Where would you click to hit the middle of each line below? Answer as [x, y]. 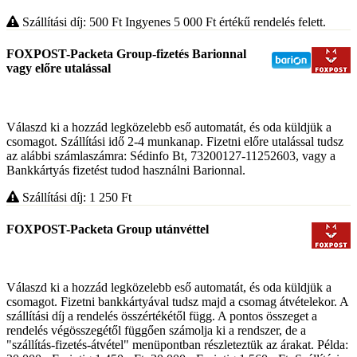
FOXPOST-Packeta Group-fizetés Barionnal [126, 54]
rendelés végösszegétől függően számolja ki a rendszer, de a [156, 331]
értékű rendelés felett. [271, 22]
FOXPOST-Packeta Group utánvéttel [108, 229]
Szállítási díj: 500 [65, 22]
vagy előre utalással [59, 69]
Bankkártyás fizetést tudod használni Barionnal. [126, 170]
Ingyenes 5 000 [165, 22]
